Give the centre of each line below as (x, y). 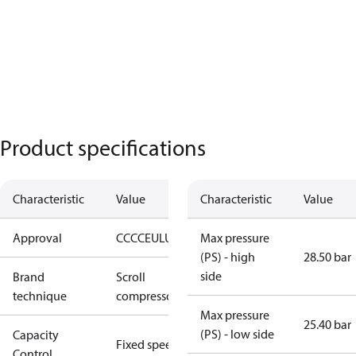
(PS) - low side (237, 334)
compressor (147, 296)
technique (40, 296)
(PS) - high (228, 257)
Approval (37, 238)
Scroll (131, 277)
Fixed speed (147, 344)
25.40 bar (327, 324)
